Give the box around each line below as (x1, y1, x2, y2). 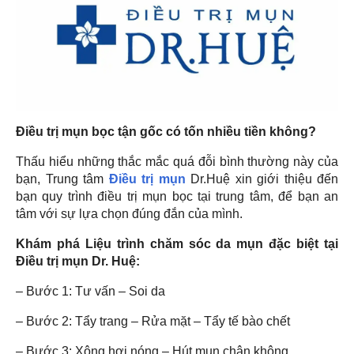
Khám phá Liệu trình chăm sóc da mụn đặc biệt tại (16, 237, 338, 251)
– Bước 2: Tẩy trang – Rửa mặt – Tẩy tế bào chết (16, 314, 290, 329)
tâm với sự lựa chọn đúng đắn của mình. (16, 207, 243, 221)
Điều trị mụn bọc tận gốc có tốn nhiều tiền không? (16, 125, 316, 139)
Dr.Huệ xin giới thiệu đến (185, 172, 338, 186)
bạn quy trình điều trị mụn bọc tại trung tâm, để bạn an (16, 190, 338, 204)
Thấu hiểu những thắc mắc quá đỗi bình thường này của (16, 155, 338, 169)
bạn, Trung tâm (16, 172, 109, 186)
